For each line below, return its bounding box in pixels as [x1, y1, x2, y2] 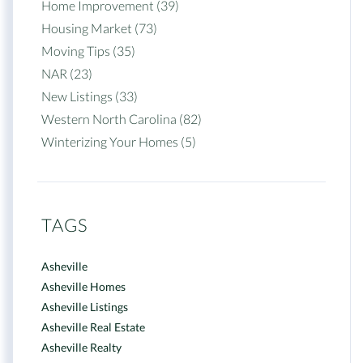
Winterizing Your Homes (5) [41, 134, 196, 149]
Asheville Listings [41, 300, 128, 314]
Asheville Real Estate [41, 320, 145, 334]
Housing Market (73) [41, 20, 157, 36]
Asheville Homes [41, 280, 126, 293]
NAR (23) [41, 66, 92, 81]
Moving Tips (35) [41, 43, 135, 58]
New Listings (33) [41, 88, 138, 104]
